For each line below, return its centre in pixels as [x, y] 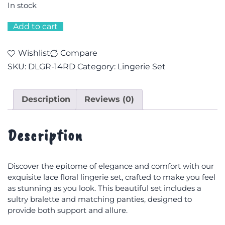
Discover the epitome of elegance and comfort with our [111, 166]
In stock [22, 6]
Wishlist [34, 53]
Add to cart [35, 27]
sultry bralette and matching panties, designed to [100, 199]
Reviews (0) [109, 99]
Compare [79, 53]
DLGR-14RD [52, 66]
